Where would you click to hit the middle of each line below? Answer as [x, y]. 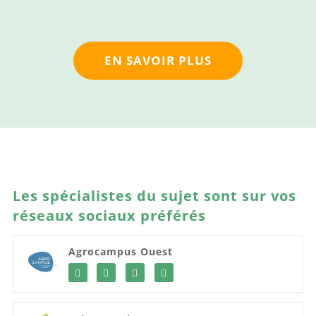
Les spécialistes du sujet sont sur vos [154, 195]
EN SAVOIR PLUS [158, 61]
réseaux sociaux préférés [109, 215]
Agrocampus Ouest [120, 252]
